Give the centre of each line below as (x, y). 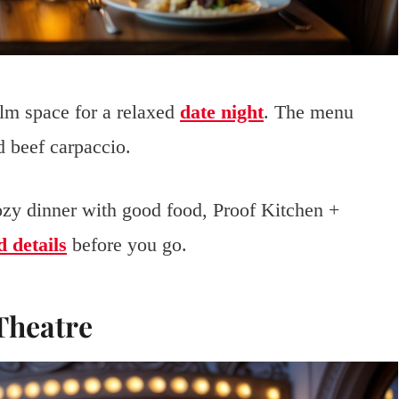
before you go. (127, 244)
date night (222, 111)
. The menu (309, 111)
